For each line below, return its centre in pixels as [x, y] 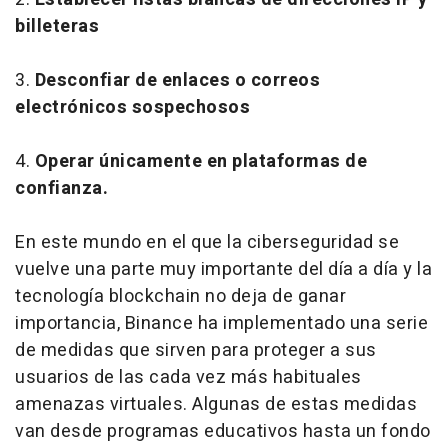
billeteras [57, 26]
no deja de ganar [273, 296]
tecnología [62, 296]
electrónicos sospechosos [132, 107]
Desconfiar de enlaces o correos [177, 80]
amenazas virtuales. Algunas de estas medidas [216, 404]
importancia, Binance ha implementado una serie [221, 323]
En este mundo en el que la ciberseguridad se [207, 242]
